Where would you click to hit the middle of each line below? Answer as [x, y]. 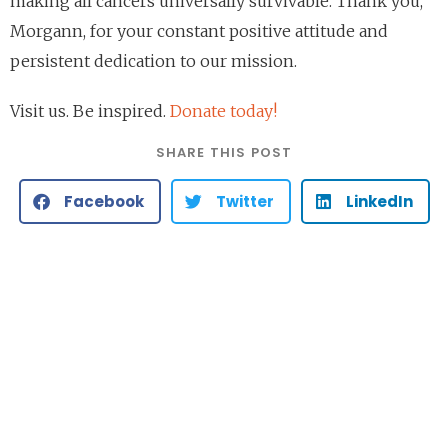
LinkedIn [379, 202]
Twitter [244, 202]
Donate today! [223, 111]
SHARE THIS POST [224, 153]
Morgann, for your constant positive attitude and [199, 31]
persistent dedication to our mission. [153, 61]
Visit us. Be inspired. [90, 111]
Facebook [103, 202]
